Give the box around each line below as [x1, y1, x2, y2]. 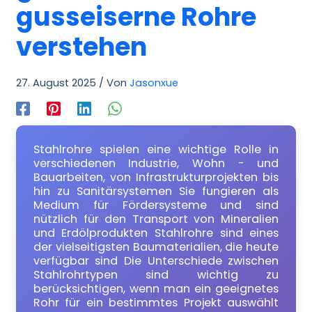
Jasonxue [129, 75, 178, 90]
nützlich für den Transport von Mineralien [33, 211, 279, 228]
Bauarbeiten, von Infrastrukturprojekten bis [33, 169, 279, 186]
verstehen [15, 29, 147, 65]
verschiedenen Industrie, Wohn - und [33, 155, 279, 172]
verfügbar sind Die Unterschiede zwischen [33, 253, 279, 270]
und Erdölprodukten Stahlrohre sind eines [33, 225, 279, 242]
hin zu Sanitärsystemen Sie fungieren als [33, 183, 279, 200]
